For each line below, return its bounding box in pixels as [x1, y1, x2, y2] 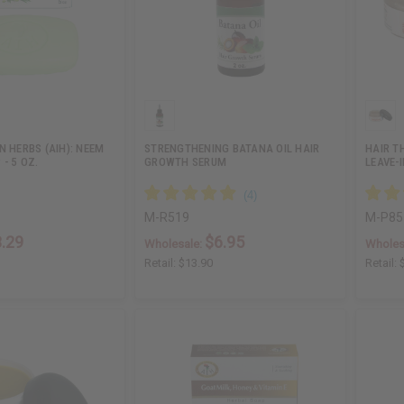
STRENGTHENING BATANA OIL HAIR [144, 142, 320, 156]
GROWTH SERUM [144, 155, 227, 170]
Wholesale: [144, 237, 206, 252]
